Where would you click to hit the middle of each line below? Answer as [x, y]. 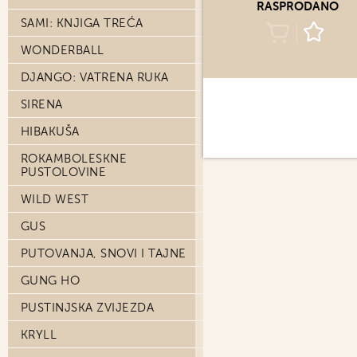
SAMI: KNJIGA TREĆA [82, 23]
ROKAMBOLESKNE [74, 159]
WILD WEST [55, 199]
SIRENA [42, 104]
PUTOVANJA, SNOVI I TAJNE [104, 253]
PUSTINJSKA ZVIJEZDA [88, 308]
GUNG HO [51, 280]
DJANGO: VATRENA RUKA [95, 77]
